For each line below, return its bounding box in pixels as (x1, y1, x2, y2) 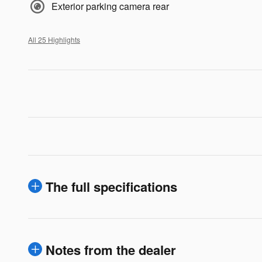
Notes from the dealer (46, 240, 176, 260)
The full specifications (46, 177, 177, 196)
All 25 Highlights (28, 35, 80, 45)
